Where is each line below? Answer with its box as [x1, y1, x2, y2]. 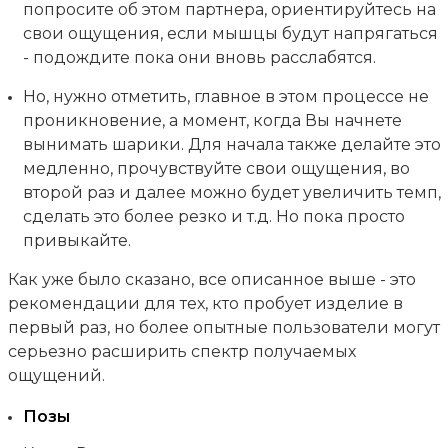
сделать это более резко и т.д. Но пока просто [22, 206, 405, 226]
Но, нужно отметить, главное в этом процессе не [22, 86, 429, 106]
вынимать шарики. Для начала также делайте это [22, 134, 441, 154]
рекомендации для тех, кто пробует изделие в [7, 293, 403, 313]
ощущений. [7, 365, 105, 385]
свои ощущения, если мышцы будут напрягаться [22, 23, 438, 43]
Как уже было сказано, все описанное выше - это [7, 269, 416, 289]
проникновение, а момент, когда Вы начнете [22, 110, 402, 130]
